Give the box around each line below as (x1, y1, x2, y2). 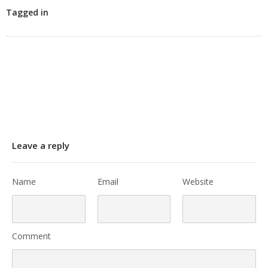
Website (182, 176, 214, 188)
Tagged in (6, 7, 48, 19)
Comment (12, 230, 51, 242)
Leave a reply (12, 139, 69, 152)
